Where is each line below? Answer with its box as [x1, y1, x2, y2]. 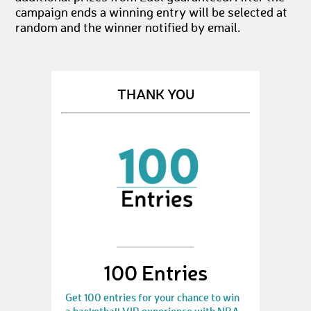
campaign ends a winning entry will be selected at [15, 7, 288, 19]
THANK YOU [117, 84, 194, 103]
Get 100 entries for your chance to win [65, 290, 239, 304]
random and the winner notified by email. [15, 22, 241, 35]
